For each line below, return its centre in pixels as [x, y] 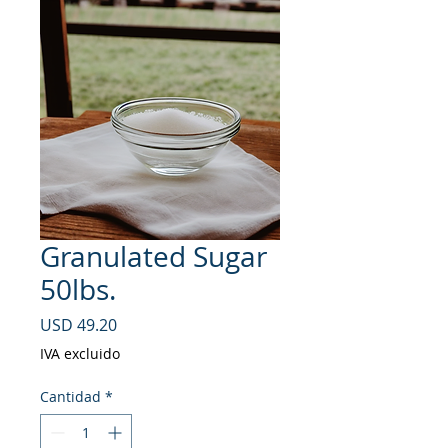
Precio [140, 324]
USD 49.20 [78, 325]
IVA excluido [80, 354]
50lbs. [78, 290]
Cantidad [70, 397]
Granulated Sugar [153, 257]
